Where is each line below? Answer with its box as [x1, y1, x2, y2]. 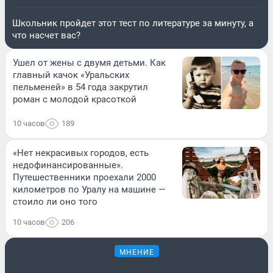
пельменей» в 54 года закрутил [13, 82, 148, 93]
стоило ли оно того [13, 196, 97, 207]
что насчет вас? [12, 30, 80, 41]
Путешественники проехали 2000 [13, 171, 156, 183]
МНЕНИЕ [119, 247, 154, 257]
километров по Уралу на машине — [13, 183, 166, 195]
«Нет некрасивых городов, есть [13, 147, 149, 158]
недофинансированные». [13, 159, 123, 171]
